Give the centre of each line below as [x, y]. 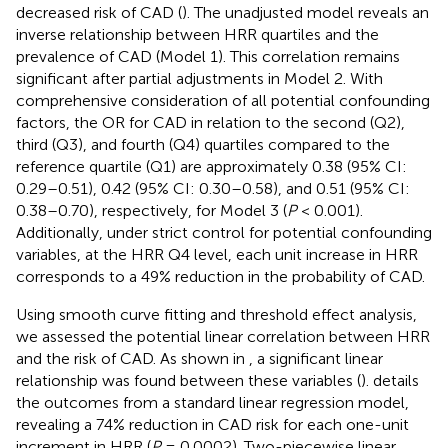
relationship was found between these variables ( [188, 380]
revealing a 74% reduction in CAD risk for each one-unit [212, 424]
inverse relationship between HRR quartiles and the [197, 34]
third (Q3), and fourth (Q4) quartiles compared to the [203, 144]
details [396, 380]
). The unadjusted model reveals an [305, 12]
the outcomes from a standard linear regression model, [212, 402]
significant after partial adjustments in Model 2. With [199, 78]
